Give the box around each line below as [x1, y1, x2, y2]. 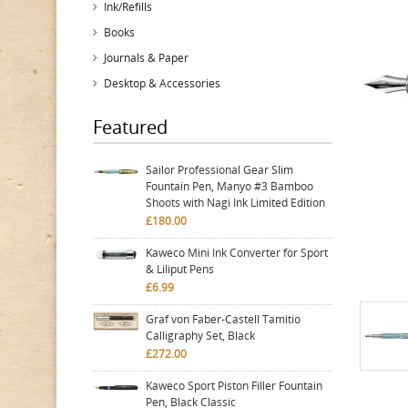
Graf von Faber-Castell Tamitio [146, 311, 301, 327]
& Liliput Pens [146, 261, 214, 277]
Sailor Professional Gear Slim [146, 162, 293, 178]
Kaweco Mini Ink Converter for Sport [146, 245, 328, 260]
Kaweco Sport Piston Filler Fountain [146, 378, 322, 393]
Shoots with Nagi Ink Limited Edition [146, 195, 325, 210]
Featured [93, 115, 168, 139]
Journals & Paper [104, 50, 189, 66]
